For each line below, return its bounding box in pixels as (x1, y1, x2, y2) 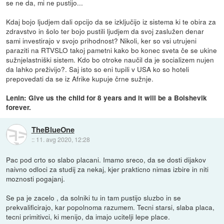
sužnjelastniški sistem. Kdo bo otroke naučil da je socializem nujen (6, 54, 214, 64)
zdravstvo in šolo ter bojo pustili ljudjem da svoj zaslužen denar (6, 25, 204, 36)
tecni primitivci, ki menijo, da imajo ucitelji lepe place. (6, 211, 170, 221)
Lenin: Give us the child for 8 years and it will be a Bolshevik (6, 92, 207, 102)
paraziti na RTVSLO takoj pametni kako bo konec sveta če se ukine (6, 44, 217, 55)
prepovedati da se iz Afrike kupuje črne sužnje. (6, 73, 154, 83)
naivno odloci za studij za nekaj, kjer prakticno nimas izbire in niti (6, 163, 209, 174)
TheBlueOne (31, 124, 74, 135)
